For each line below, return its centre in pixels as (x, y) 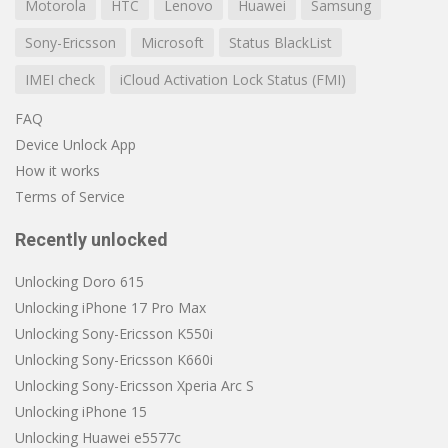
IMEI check (60, 79)
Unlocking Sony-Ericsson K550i (114, 333)
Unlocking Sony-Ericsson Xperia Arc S (134, 385)
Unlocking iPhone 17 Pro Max (110, 307)
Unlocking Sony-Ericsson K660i (114, 359)
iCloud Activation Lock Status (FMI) (233, 79)
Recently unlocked (91, 239)
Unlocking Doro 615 (79, 281)
